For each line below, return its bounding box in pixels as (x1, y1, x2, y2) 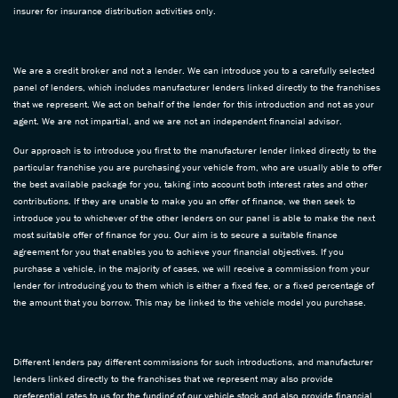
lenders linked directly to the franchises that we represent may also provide (13, 371, 333, 385)
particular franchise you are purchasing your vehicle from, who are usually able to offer (13, 160, 382, 173)
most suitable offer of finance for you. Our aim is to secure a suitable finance (13, 227, 338, 241)
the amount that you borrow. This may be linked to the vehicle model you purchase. (13, 295, 369, 308)
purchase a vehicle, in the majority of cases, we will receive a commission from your (13, 261, 370, 275)
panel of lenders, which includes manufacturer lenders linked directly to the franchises (13, 80, 380, 93)
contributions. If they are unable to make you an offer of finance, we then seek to (13, 194, 355, 207)
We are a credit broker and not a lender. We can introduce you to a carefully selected (13, 63, 375, 76)
